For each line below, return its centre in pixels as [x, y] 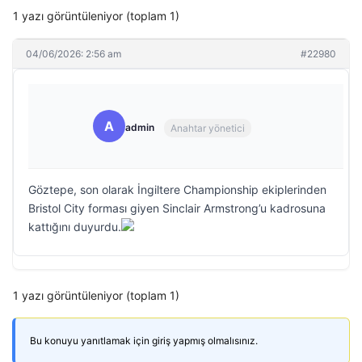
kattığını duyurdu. [75, 227]
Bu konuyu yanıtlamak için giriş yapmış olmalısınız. [144, 341]
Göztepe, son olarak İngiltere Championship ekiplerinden [177, 189]
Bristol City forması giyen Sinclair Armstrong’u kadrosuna [177, 208]
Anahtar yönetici [208, 128]
